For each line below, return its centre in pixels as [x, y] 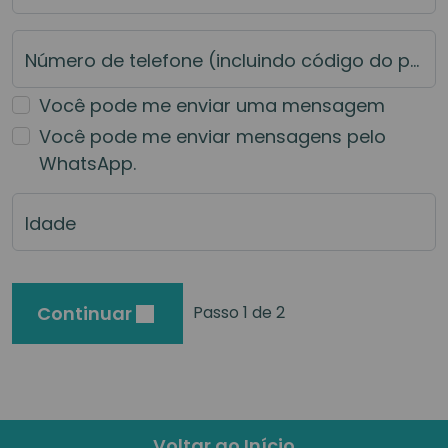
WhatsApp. [87, 163]
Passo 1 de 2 [239, 313]
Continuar [86, 313]
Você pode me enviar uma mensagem [212, 105]
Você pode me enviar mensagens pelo [212, 136]
